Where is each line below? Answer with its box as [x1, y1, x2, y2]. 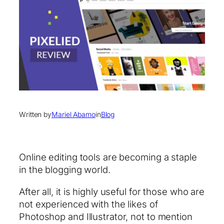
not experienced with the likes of [19, 198, 158, 209]
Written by [19, 110, 51, 119]
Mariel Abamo [51, 110, 95, 119]
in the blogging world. [19, 164, 110, 175]
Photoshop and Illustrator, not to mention [19, 210, 192, 222]
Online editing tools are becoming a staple [19, 151, 197, 163]
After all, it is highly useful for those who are [19, 185, 205, 197]
